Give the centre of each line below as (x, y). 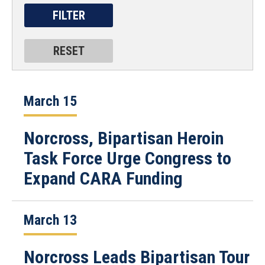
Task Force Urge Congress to (127, 158)
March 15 (50, 101)
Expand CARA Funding (103, 178)
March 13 (50, 220)
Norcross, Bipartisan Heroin (124, 138)
